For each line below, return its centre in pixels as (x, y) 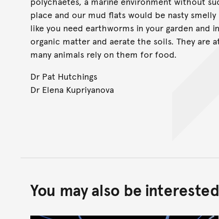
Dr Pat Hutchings (64, 76)
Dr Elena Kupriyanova (72, 89)
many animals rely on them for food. (104, 54)
